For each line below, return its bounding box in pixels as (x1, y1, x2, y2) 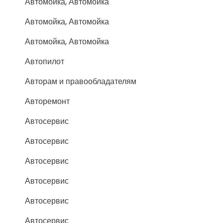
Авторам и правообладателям (25, 75, 136, 87)
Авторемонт (25, 95, 70, 107)
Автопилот (25, 55, 64, 67)
